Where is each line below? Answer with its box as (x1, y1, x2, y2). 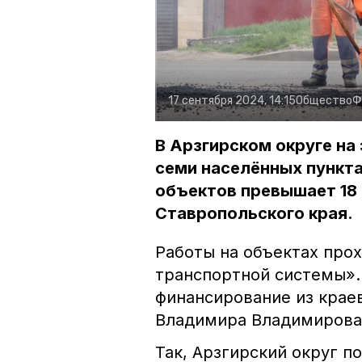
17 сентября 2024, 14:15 (168, 94, 296, 108)
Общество (296, 94, 352, 108)
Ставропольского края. (155, 204, 353, 224)
